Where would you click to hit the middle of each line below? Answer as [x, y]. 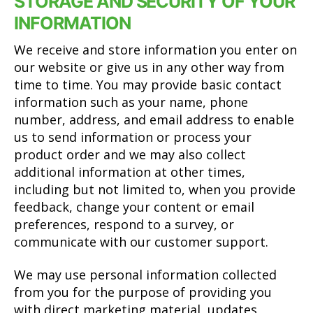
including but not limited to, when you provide [155, 189]
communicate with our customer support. [141, 241]
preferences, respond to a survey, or [124, 224]
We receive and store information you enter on [155, 49]
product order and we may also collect [130, 154]
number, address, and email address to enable [154, 119]
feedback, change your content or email [134, 206]
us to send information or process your [133, 137]
